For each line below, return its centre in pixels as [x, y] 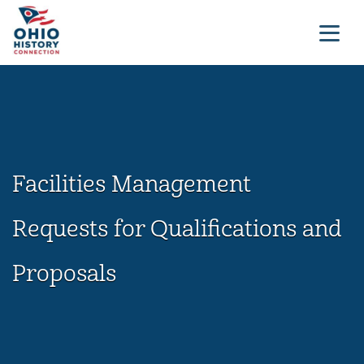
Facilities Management [132, 184]
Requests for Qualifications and [177, 229]
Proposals [64, 274]
